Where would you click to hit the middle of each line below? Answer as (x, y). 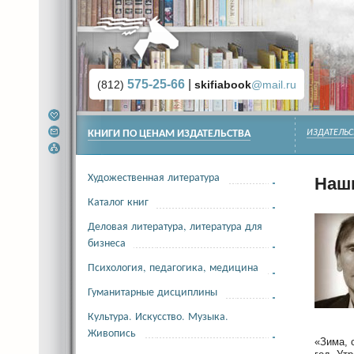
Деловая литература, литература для (175, 226)
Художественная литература (154, 177)
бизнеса (107, 242)
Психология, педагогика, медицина (173, 267)
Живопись (112, 332)
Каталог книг (118, 201)
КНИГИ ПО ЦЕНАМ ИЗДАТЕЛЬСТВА (169, 134)
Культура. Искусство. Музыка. (158, 316)
